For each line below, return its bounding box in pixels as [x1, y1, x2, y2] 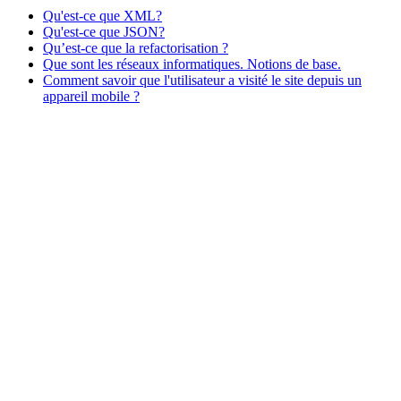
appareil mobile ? [43, 88, 140, 104]
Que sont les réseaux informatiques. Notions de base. [43, 55, 341, 72]
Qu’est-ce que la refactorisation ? [43, 39, 228, 55]
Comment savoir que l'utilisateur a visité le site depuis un [43, 72, 362, 88]
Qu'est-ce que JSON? [43, 23, 165, 39]
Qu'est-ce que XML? [43, 7, 162, 23]
